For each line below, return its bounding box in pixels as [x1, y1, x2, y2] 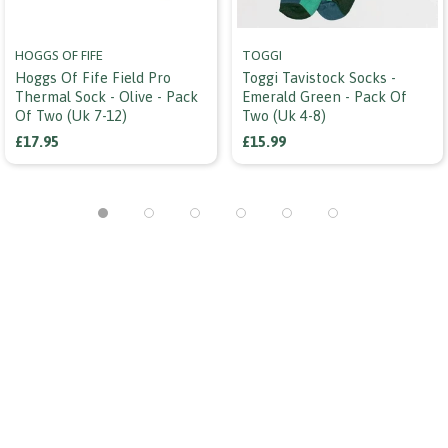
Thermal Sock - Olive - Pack [15, 87, 198, 105]
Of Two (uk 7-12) [15, 106, 127, 124]
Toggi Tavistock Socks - [241, 68, 396, 86]
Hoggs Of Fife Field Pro [15, 68, 171, 86]
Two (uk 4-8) [241, 106, 326, 124]
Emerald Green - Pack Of [241, 87, 407, 105]
